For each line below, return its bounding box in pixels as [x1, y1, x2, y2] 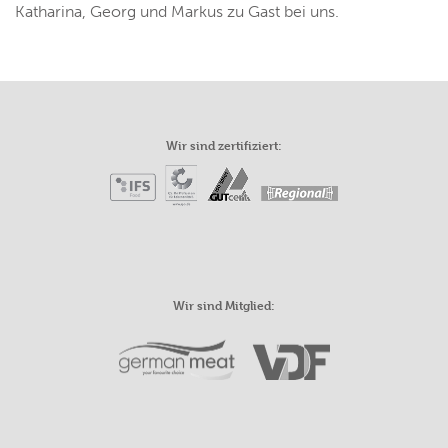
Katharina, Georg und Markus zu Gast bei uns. [15, 2, 339, 22]
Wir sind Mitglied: [173, 296, 275, 313]
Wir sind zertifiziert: [166, 137, 282, 154]
